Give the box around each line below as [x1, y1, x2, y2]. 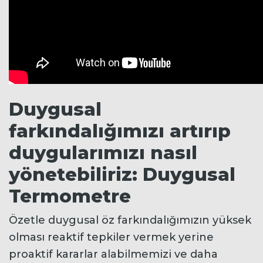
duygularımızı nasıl [9, 141, 197, 164]
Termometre [9, 184, 131, 207]
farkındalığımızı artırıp [9, 119, 231, 142]
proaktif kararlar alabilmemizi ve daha [9, 247, 218, 261]
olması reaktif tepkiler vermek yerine [9, 230, 214, 244]
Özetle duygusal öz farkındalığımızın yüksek [9, 213, 251, 227]
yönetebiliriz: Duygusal [9, 163, 235, 186]
